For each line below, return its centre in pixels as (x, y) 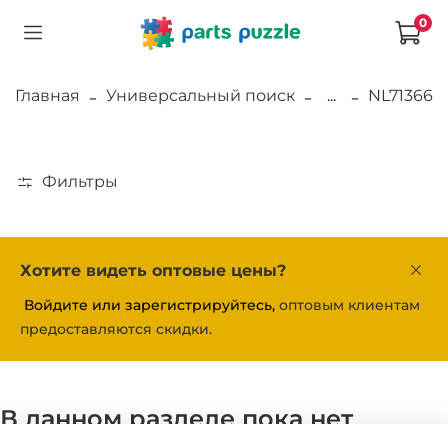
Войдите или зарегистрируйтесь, (149, 305)
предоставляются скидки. (116, 329)
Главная (47, 95)
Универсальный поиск (200, 95)
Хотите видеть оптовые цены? (153, 271)
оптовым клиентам (347, 305)
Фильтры (80, 181)
